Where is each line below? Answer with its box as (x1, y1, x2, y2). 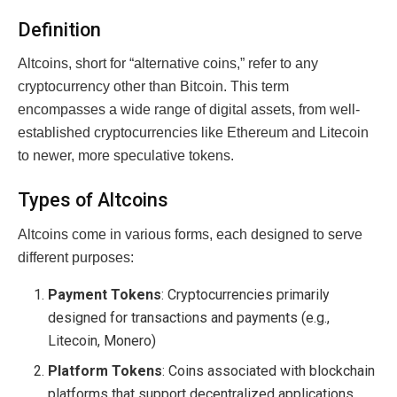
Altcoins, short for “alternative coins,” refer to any (18, 56, 318, 72)
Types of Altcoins (18, 189, 168, 211)
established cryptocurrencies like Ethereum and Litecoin (18, 125, 369, 141)
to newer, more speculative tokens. (18, 148, 234, 164)
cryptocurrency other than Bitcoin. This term (18, 79, 289, 95)
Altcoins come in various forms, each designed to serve (18, 226, 362, 242)
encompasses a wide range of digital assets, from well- (18, 102, 360, 118)
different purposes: (18, 249, 134, 265)
